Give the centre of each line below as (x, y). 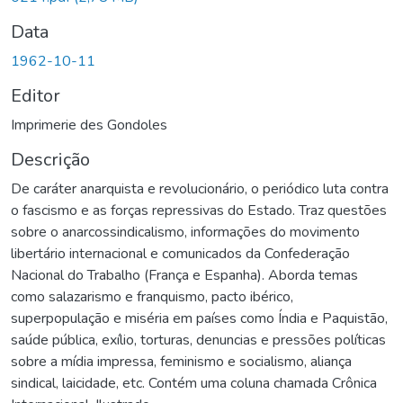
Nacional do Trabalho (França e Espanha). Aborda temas (184, 275)
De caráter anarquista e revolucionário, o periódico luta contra (200, 188)
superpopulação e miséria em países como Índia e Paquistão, (199, 318)
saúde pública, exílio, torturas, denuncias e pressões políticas (198, 340)
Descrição (50, 159)
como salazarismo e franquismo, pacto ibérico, (152, 296)
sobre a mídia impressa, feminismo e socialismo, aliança (181, 361)
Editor (36, 95)
